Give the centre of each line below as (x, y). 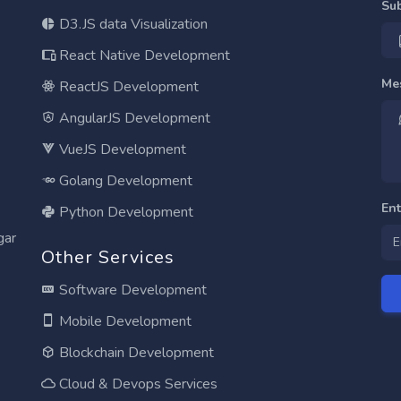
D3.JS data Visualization (132, 25)
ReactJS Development (127, 87)
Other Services (108, 258)
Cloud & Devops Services (137, 384)
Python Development (124, 213)
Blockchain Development (135, 353)
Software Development (131, 290)
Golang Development (124, 181)
